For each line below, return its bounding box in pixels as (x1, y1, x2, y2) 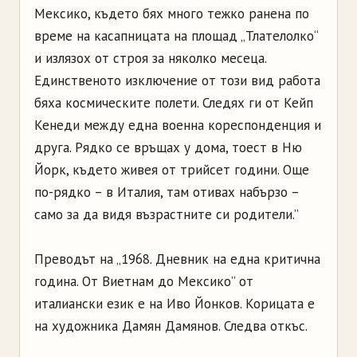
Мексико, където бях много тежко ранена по (34, 4, 309, 22)
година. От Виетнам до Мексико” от (34, 272, 253, 290)
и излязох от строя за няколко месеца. (34, 49, 266, 67)
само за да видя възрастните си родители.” (34, 205, 299, 223)
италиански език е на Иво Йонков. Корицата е (34, 294, 315, 312)
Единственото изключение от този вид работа (34, 71, 320, 89)
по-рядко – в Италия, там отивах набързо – (34, 182, 299, 201)
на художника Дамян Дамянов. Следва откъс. (34, 316, 308, 335)
